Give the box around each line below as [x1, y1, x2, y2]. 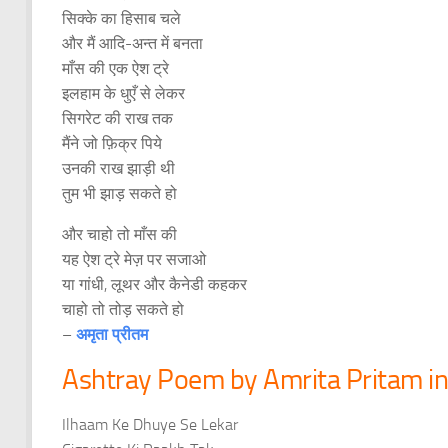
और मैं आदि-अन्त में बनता [62, 33, 203, 53]
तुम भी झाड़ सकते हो [62, 183, 177, 203]
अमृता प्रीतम [76, 324, 148, 344]
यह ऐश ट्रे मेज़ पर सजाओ [62, 249, 206, 269]
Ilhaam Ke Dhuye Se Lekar [62, 415, 238, 435]
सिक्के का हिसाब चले [62, 8, 181, 28]
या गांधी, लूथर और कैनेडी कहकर [62, 274, 247, 294]
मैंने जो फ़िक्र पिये [62, 133, 162, 153]
